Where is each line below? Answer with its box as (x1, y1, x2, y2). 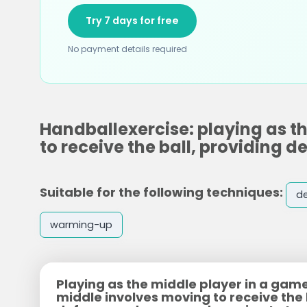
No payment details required (67, 43, 187, 55)
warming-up (49, 217, 112, 232)
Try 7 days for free (85, 14, 179, 27)
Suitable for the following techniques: (39, 183, 283, 201)
